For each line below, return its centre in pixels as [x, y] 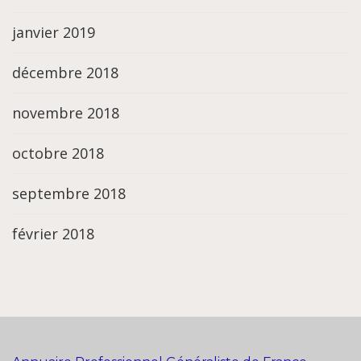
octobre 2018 [58, 154]
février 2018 [53, 234]
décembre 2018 [65, 73]
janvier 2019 [54, 33]
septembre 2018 [69, 194]
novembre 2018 [66, 113]
